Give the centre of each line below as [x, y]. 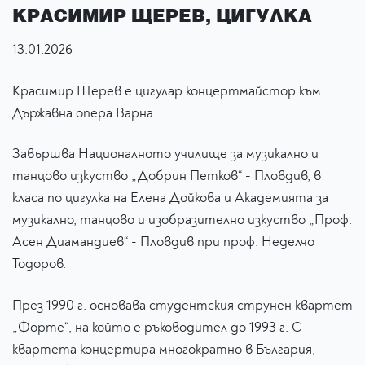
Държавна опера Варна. [84, 112]
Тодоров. [39, 264]
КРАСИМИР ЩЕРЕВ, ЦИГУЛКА [162, 14]
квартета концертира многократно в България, [164, 350]
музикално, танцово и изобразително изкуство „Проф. [182, 220]
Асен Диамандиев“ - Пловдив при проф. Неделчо [163, 242]
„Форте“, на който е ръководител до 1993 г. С [157, 328]
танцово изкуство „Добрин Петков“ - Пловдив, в [167, 176]
